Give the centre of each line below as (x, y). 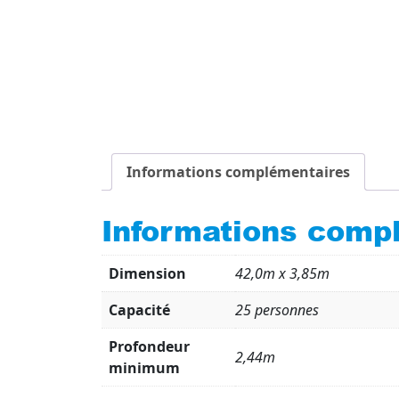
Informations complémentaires (238, 172)
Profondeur (149, 346)
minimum (144, 367)
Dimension (147, 273)
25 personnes (277, 309)
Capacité (139, 309)
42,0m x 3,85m (282, 273)
